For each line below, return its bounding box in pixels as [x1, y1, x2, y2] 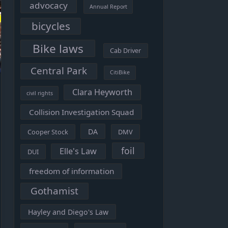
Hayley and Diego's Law [28, 207, 109, 217]
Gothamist [31, 184, 78, 197]
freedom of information [28, 165, 114, 176]
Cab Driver [110, 45, 141, 55]
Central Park [31, 64, 87, 78]
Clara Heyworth [72, 86, 133, 98]
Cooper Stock [27, 127, 68, 136]
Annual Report [89, 3, 127, 10]
